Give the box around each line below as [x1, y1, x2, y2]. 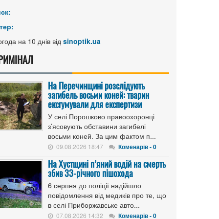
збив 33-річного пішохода [48, 167, 133, 179]
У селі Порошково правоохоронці [48, 111, 154, 121]
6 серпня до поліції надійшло [48, 180, 141, 190]
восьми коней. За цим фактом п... [48, 131, 156, 141]
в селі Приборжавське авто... [48, 200, 140, 210]
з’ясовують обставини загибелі [48, 121, 146, 131]
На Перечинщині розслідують [48, 79, 145, 92]
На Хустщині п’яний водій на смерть [48, 157, 166, 170]
